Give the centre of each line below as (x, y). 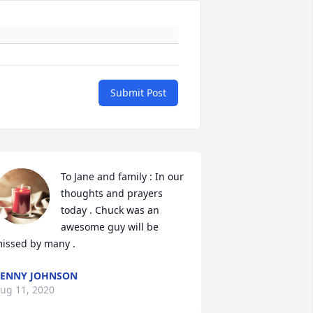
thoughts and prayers (111, 194)
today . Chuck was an (110, 210)
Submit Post (138, 93)
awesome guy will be (109, 227)
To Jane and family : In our (122, 177)
